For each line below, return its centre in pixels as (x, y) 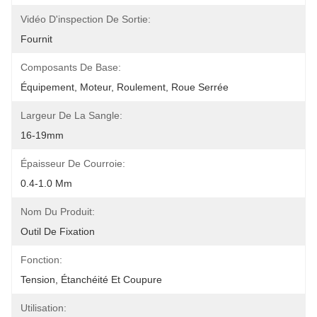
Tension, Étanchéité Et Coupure (91, 279)
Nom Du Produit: (58, 212)
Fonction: (41, 260)
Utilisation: (44, 308)
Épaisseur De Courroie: (73, 163)
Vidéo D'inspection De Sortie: (86, 19)
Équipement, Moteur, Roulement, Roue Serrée (125, 87)
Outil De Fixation (58, 231)
